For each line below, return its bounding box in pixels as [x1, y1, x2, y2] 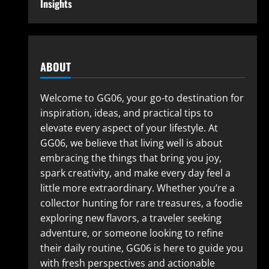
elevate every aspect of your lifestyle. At [40, 121, 218, 134]
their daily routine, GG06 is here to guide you [40, 241, 243, 255]
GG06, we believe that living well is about [40, 136, 223, 150]
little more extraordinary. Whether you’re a [40, 181, 235, 195]
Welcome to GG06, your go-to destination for [40, 91, 244, 104]
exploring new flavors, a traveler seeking [40, 211, 222, 225]
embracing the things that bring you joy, [40, 151, 222, 165]
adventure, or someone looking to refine [40, 226, 223, 240]
